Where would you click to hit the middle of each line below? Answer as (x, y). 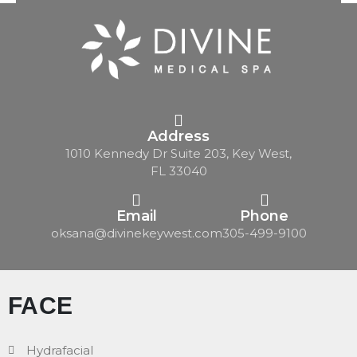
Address (178, 136)
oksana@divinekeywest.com (136, 233)
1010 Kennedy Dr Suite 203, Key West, (178, 153)
